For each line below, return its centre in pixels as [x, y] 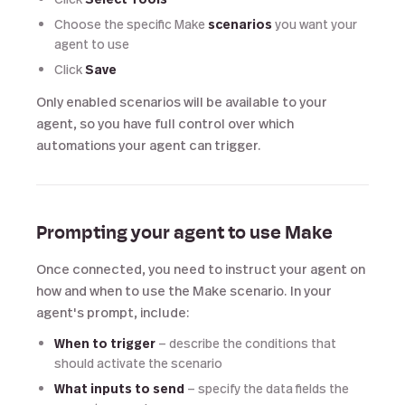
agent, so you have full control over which [165, 123]
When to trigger [105, 343]
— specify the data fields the [267, 388]
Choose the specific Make [131, 24]
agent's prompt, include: [113, 312]
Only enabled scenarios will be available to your [182, 101]
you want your [315, 24]
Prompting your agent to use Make [184, 234]
